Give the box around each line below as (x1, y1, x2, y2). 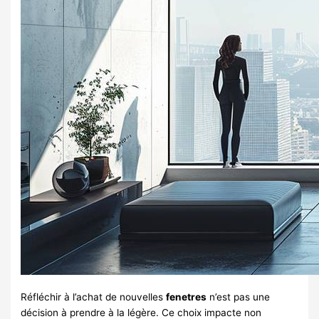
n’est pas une (206, 291, 271, 303)
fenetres (166, 291, 207, 303)
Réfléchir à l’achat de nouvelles (21, 291, 167, 303)
